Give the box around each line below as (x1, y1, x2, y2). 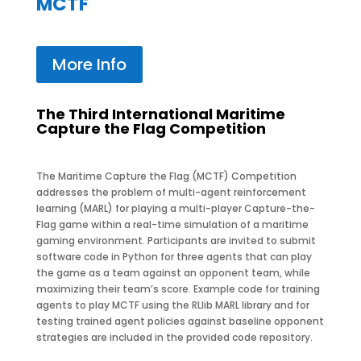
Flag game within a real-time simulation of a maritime (35, 218, 309, 231)
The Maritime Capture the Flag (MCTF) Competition (35, 169, 297, 183)
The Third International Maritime (35, 104, 285, 124)
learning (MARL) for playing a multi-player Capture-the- (35, 201, 315, 215)
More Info (52, 53, 127, 76)
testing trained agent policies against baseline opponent (35, 314, 324, 328)
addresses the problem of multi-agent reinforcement (35, 185, 306, 199)
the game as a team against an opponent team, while (35, 266, 310, 280)
